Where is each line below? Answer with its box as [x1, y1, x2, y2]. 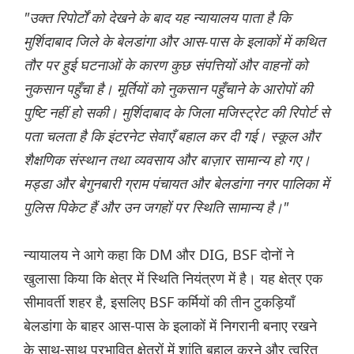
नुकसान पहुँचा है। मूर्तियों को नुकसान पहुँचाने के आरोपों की [24, 78, 312, 98]
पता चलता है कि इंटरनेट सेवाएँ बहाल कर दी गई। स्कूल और [24, 126, 320, 145]
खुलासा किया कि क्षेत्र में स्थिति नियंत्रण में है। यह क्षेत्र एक [24, 268, 322, 288]
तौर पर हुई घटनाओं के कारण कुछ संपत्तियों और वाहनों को [24, 55, 307, 74]
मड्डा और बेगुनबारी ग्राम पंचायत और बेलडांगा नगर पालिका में [24, 173, 329, 193]
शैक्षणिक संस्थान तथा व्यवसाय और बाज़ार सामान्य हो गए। [24, 149, 311, 169]
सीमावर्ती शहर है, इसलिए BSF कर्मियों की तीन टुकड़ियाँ [24, 292, 295, 311]
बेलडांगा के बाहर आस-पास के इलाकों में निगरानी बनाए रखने [24, 315, 317, 335]
